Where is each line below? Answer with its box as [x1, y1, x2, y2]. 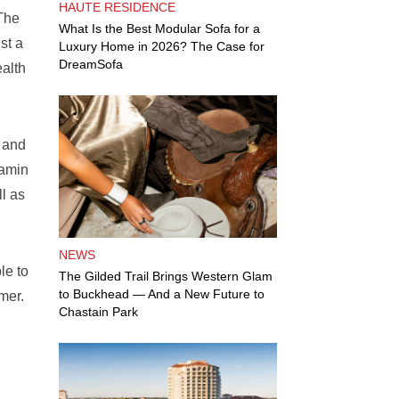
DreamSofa [59, 57, 123, 71]
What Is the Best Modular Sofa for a [59, 21, 260, 36]
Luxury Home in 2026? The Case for [59, 39, 265, 53]
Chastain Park [59, 305, 138, 319]
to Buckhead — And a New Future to [59, 287, 265, 301]
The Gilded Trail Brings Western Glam [59, 269, 273, 283]
